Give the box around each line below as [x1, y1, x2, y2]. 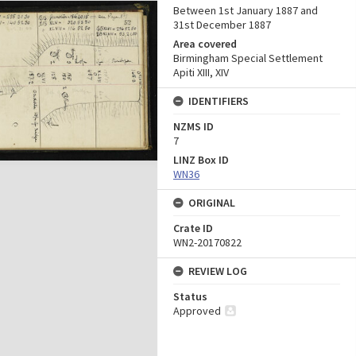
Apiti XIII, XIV [173, 65, 229, 79]
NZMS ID [173, 119, 214, 133]
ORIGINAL [188, 195, 235, 210]
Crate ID [173, 221, 213, 235]
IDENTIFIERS [188, 94, 249, 108]
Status [173, 289, 207, 304]
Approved [173, 304, 221, 318]
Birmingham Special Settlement [173, 51, 323, 65]
